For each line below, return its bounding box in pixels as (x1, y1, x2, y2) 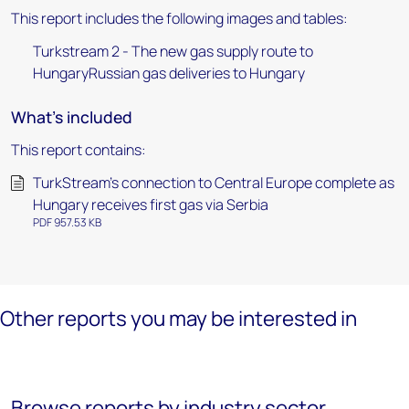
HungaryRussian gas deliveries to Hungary (33, 63, 305, 83)
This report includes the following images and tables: (11, 8, 348, 28)
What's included (11, 106, 132, 128)
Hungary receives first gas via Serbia (33, 194, 268, 215)
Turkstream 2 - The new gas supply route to (33, 41, 313, 61)
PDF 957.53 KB (33, 215, 101, 230)
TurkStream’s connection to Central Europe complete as (33, 173, 394, 193)
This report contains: (11, 140, 146, 160)
